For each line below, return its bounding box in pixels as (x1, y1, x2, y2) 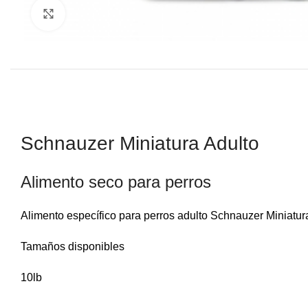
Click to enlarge (65, 8, 139, 19)
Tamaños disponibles (21, 241, 124, 252)
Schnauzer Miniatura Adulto (21, 133, 259, 154)
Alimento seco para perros (21, 173, 211, 191)
